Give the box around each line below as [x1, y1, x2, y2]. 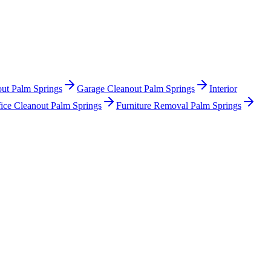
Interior [209, 83, 237, 94]
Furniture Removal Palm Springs [116, 100, 241, 111]
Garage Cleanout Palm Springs [77, 83, 195, 94]
